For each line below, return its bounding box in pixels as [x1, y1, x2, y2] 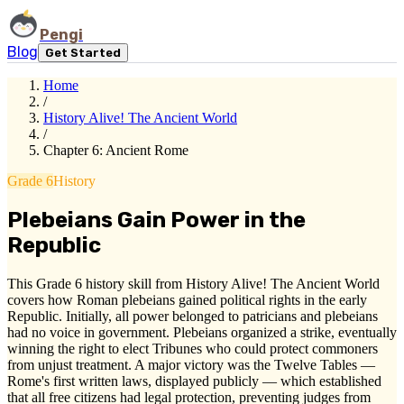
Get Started [45, 46, 121, 60]
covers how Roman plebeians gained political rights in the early [7, 291, 367, 308]
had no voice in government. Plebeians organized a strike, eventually [7, 324, 397, 340]
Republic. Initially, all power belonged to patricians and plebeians [7, 308, 378, 324]
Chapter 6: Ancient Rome [43, 142, 188, 158]
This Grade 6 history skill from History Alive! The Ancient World [7, 275, 380, 291]
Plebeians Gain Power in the [7, 207, 306, 233]
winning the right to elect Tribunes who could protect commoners [7, 340, 378, 356]
